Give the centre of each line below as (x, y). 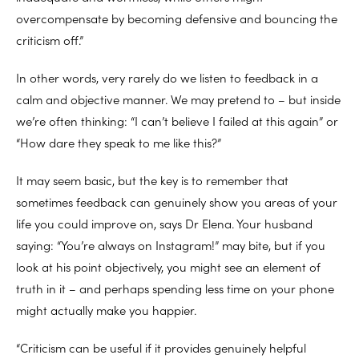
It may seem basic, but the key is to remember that (152, 179)
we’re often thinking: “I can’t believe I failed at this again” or (177, 120)
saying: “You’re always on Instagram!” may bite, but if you (171, 244)
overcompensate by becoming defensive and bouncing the (177, 18)
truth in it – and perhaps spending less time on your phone (175, 288)
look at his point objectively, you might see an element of (168, 266)
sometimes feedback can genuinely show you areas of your (177, 201)
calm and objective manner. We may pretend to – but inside (178, 99)
